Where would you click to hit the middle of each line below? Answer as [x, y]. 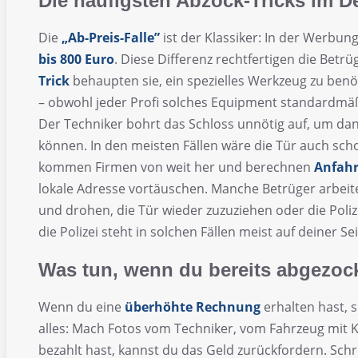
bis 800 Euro [76, 60]
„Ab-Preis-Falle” [111, 38]
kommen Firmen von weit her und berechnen [176, 167]
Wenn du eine [82, 306]
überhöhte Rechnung [193, 306]
